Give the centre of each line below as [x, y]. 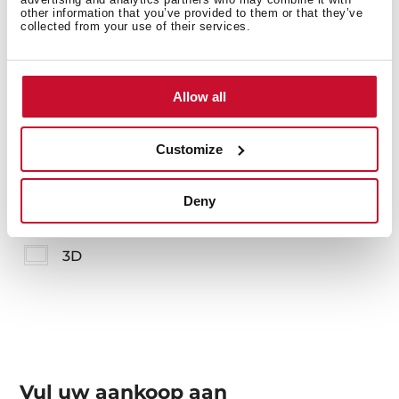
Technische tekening [137, 188]
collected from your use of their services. [135, 26]
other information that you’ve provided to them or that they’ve [191, 13]
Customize [190, 149]
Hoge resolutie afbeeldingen [165, 222]
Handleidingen [116, 119]
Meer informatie [103, 39]
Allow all [199, 97]
